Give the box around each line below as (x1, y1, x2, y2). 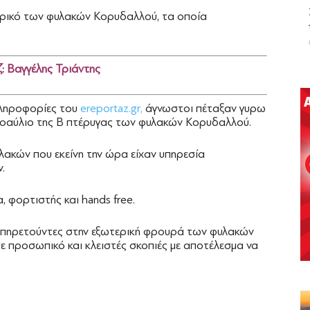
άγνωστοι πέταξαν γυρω (143, 101, 266, 115)
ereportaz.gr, (77, 101, 143, 115)
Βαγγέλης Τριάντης (7, 62, 100, 76)
